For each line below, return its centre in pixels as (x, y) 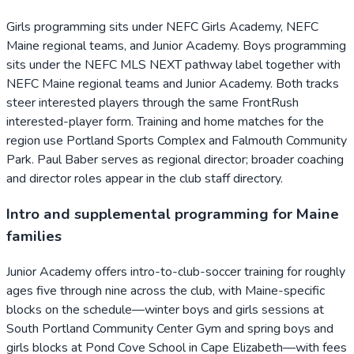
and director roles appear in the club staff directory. (145, 179)
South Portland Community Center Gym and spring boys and (170, 328)
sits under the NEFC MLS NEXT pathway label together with (173, 65)
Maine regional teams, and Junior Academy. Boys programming (176, 46)
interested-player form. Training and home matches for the (165, 122)
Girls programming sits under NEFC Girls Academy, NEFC (162, 27)
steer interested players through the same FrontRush (153, 103)
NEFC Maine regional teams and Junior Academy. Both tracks (173, 84)
